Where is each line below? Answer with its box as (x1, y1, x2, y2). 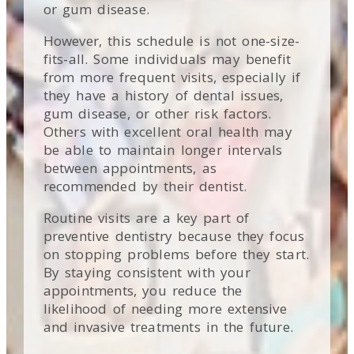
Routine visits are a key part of (43, 208, 250, 227)
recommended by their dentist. (43, 176, 247, 195)
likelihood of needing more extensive (43, 299, 287, 318)
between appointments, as (43, 158, 217, 177)
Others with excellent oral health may (43, 122, 292, 141)
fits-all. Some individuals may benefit (43, 49, 292, 68)
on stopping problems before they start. (43, 244, 310, 263)
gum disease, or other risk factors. (43, 104, 272, 122)
